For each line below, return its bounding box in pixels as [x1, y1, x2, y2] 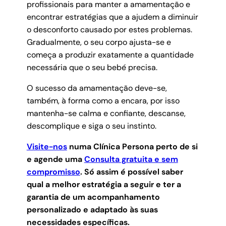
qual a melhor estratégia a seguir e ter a [26, 179, 181, 190]
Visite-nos [26, 141, 67, 152]
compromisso [26, 166, 80, 178]
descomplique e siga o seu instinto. [26, 121, 156, 132]
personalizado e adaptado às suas [26, 204, 158, 215]
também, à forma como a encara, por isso [26, 95, 180, 106]
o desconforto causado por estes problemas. [26, 24, 192, 35]
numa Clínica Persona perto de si [67, 141, 198, 152]
